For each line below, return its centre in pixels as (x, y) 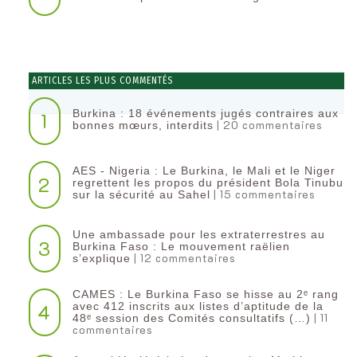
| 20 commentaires (268, 124)
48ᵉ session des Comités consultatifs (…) (191, 318)
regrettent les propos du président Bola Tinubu (208, 183)
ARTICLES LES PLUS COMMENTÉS (101, 81)
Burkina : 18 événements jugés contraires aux (205, 113)
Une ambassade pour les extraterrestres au (198, 235)
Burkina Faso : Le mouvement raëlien (181, 247)
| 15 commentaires (263, 194)
